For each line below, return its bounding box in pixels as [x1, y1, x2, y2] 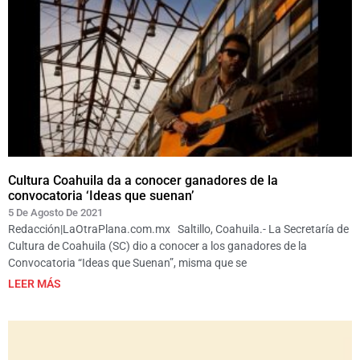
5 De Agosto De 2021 [8, 206, 103, 219]
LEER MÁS [8, 276, 61, 290]
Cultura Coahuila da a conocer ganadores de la [8, 172, 278, 188]
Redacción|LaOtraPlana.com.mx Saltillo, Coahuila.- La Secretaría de [8, 222, 349, 235]
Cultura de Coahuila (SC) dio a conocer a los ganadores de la [8, 239, 307, 252]
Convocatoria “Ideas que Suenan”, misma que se [8, 256, 247, 269]
